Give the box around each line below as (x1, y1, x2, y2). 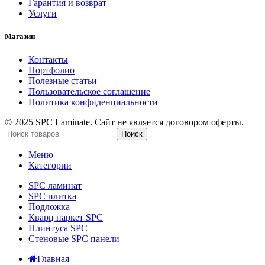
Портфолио (28, 65, 75, 76)
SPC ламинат (28, 180, 82, 191)
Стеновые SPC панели (28, 234, 119, 244)
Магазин (5, 32, 35, 41)
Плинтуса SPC (28, 223, 88, 234)
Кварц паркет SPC (28, 212, 103, 223)
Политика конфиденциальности (28, 97, 158, 108)
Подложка (28, 202, 70, 212)
